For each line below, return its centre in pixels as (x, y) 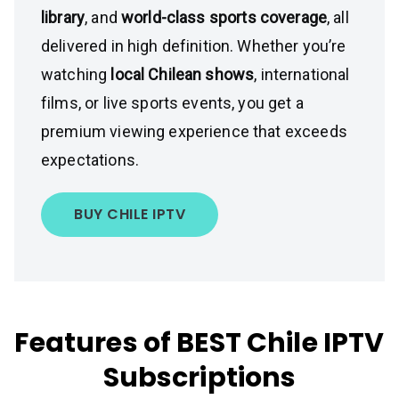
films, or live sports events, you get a (172, 103)
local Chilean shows (183, 74)
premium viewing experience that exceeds (194, 131)
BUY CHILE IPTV (130, 214)
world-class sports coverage (224, 17)
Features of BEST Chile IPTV (199, 343)
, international (302, 74)
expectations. (90, 160)
